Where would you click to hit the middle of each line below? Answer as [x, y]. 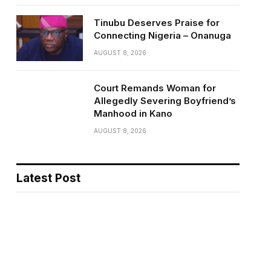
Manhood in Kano [133, 113]
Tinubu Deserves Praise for [156, 22]
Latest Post [48, 178]
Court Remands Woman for [155, 88]
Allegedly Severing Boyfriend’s [165, 100]
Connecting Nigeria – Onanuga [162, 35]
